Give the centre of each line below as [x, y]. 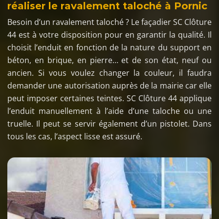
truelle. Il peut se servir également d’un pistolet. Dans [109, 123]
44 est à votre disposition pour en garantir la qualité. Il [109, 34]
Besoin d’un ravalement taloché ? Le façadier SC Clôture [109, 22]
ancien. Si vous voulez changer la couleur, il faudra [109, 73]
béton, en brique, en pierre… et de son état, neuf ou [109, 60]
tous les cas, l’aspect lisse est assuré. [75, 136]
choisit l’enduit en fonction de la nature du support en [109, 47]
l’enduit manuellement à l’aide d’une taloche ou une [109, 111]
